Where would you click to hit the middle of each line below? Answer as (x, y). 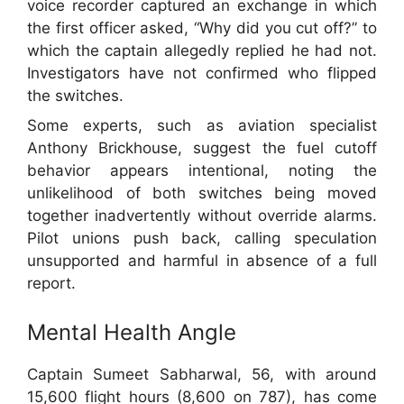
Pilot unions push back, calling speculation (202, 239)
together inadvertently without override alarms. (202, 216)
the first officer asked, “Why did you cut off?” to (202, 28)
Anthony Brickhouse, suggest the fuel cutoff (202, 148)
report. (51, 284)
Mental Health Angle (132, 333)
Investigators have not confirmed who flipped (202, 73)
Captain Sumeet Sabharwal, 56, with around (202, 374)
